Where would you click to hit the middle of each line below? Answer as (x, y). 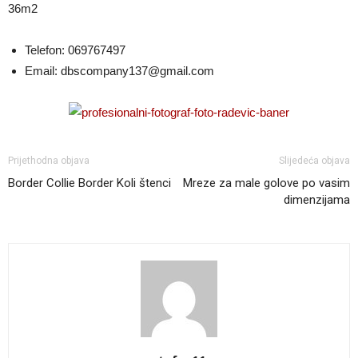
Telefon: (45, 50)
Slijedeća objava (314, 160)
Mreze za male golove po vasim (267, 183)
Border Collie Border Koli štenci (89, 183)
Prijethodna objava (49, 160)
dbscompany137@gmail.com (136, 70)
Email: (41, 70)
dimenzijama (317, 199)
